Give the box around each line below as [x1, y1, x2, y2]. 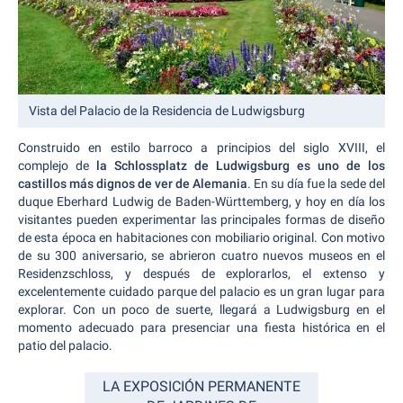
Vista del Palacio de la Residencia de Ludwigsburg [29, 103, 305, 119]
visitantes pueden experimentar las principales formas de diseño [18, 212, 385, 228]
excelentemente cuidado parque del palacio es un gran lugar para [18, 284, 385, 300]
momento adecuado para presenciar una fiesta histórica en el [18, 320, 385, 336]
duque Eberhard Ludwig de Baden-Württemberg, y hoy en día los [18, 194, 385, 210]
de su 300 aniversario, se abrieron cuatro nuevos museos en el [18, 248, 385, 264]
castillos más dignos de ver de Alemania [18, 176, 247, 192]
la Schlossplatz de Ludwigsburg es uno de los [96, 158, 385, 174]
